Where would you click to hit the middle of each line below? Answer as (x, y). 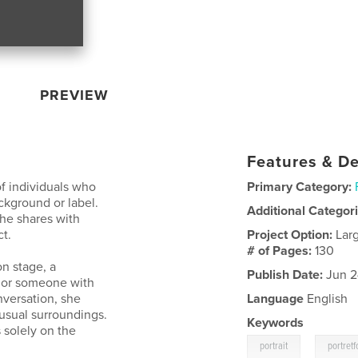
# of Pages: (281, 251)
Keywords (276, 322)
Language (276, 298)
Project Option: (292, 235)
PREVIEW (75, 95)
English (326, 298)
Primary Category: (300, 187)
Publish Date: (285, 274)
